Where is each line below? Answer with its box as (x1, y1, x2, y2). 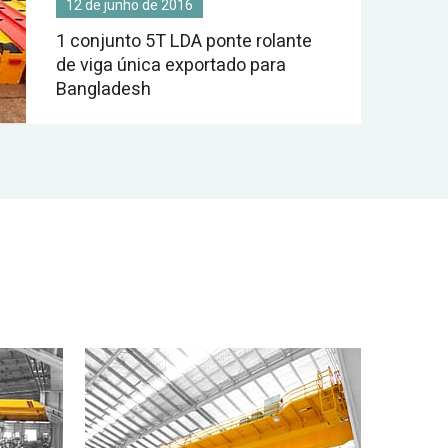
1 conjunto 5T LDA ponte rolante (56, 28, 312, 55)
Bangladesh (56, 76, 151, 103)
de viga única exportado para (56, 52, 286, 79)
